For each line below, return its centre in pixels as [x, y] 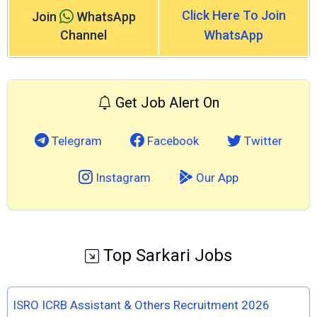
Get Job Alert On [166, 103]
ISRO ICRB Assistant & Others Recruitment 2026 [141, 305]
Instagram [122, 178]
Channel [83, 35]
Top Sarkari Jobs [166, 255]
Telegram [75, 141]
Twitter [262, 141]
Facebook [172, 141]
